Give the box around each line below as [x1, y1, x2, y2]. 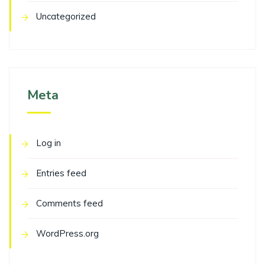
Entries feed [36, 167, 86, 179]
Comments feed [36, 198, 103, 209]
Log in [36, 137, 61, 149]
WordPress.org [36, 228, 99, 240]
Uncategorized [36, 11, 96, 22]
